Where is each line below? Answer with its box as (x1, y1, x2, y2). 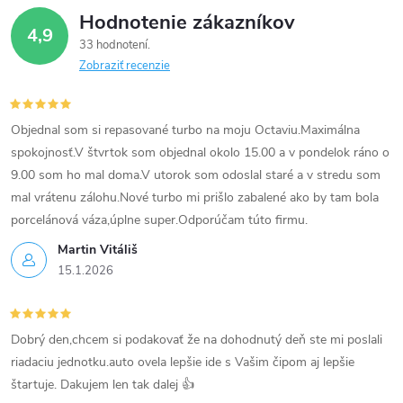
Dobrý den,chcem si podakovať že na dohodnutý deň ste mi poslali (11, 331, 382, 348)
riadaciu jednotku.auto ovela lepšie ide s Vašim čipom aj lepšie (11, 354, 354, 371)
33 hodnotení (79, 37, 150, 53)
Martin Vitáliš (58, 241, 138, 258)
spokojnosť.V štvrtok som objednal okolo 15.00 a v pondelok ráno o (11, 144, 390, 161)
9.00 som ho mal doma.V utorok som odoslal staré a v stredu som (11, 166, 381, 184)
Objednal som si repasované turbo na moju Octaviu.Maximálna (11, 121, 360, 139)
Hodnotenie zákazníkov (79, 9, 295, 36)
